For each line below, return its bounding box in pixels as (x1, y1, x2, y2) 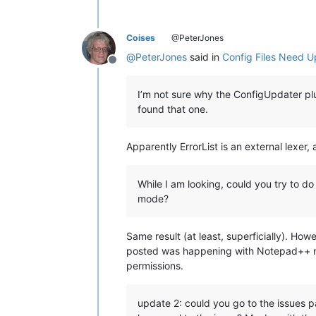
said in (187, 51, 222, 63)
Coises (126, 32, 155, 44)
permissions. (126, 260, 183, 272)
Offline (111, 60, 147, 75)
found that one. (138, 103, 208, 116)
